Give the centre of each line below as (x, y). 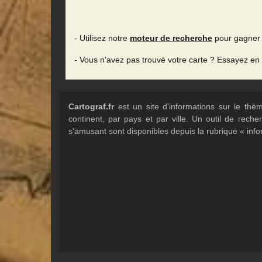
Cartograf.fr (91, 106)
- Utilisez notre (102, 38)
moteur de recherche (171, 38)
